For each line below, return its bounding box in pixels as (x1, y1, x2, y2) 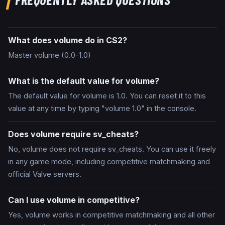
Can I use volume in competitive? (8, 195, 140, 205)
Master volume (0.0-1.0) (8, 51, 91, 60)
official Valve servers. (8, 170, 81, 179)
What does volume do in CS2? (8, 35, 127, 46)
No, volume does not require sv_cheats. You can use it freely (8, 145, 216, 154)
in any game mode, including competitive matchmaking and (8, 157, 210, 167)
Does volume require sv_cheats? (8, 129, 139, 140)
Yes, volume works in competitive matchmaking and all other (8, 210, 215, 220)
